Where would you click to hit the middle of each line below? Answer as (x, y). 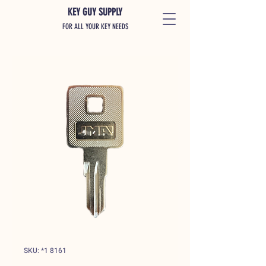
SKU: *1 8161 (45, 251)
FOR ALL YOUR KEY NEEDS (95, 26)
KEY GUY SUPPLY (95, 12)
